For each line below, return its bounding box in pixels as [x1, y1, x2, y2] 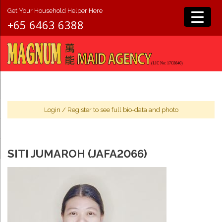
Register [67, 106, 92, 113]
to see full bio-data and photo [91, 106, 178, 113]
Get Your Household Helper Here [7, 7, 103, 14]
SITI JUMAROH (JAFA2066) [7, 147, 147, 160]
